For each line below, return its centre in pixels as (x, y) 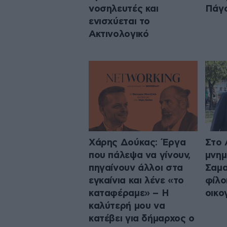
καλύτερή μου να (127, 206)
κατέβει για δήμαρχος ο (142, 218)
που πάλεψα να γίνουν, (140, 155)
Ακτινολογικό (119, 34)
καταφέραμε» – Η (129, 193)
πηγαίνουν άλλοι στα (136, 168)
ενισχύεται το (120, 22)
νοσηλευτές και (124, 9)
